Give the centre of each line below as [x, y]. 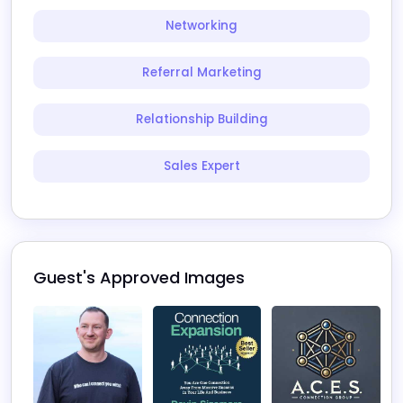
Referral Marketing [201, 72]
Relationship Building [201, 119]
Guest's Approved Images [139, 277]
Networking [201, 25]
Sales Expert [201, 166]
